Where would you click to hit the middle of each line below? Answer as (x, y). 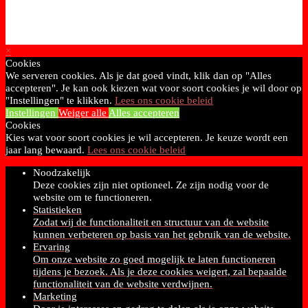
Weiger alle (84, 113)
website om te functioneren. (92, 197)
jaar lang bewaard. (46, 150)
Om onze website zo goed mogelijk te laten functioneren (154, 259)
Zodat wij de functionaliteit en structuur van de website (151, 222)
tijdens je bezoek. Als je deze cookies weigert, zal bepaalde (160, 272)
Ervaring (52, 247)
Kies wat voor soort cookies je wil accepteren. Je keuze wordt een (147, 137)
